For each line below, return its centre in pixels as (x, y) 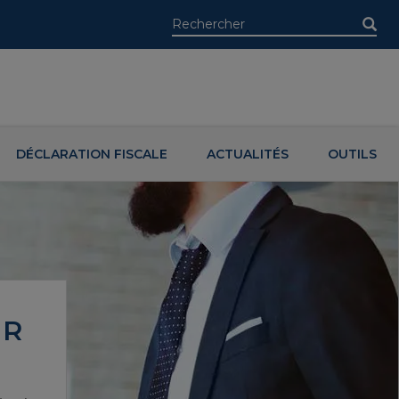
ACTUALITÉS (247, 154)
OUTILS (352, 154)
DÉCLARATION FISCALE (91, 154)
